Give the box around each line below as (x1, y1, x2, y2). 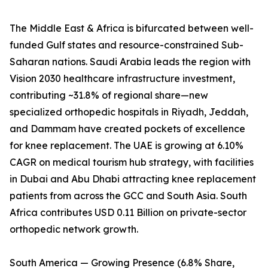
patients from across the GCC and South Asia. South (10, 190, 247, 202)
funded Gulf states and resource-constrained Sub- (10, 39, 243, 51)
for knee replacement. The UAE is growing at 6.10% (10, 139, 243, 152)
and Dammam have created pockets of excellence (10, 123, 245, 135)
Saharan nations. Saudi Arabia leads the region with (10, 56, 251, 68)
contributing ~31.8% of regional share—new (10, 89, 208, 102)
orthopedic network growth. (10, 223, 138, 236)
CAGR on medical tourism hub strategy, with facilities (10, 156, 254, 169)
